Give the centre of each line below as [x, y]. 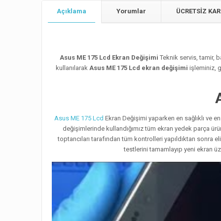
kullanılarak [72, 68]
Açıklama [72, 11]
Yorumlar [131, 11]
